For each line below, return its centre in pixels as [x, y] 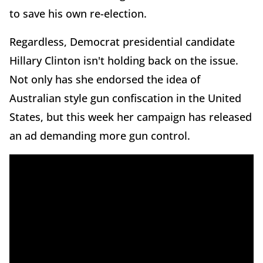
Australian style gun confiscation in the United [125, 98]
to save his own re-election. [78, 14]
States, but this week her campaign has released [131, 117]
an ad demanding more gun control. [101, 136]
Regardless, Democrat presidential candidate [122, 42]
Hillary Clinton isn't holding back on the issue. [124, 60]
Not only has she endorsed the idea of [105, 79]
